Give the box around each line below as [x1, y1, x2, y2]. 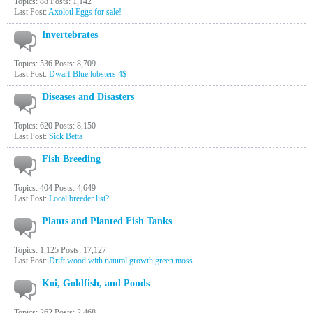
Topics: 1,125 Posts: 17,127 [14, 245, 106, 255]
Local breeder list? [49, 194, 109, 203]
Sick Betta [49, 131, 82, 141]
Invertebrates [42, 29, 98, 40]
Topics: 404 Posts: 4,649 [14, 183, 96, 193]
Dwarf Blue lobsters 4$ [49, 69, 126, 79]
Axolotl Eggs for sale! [48, 7, 122, 17]
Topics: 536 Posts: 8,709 [14, 59, 96, 68]
